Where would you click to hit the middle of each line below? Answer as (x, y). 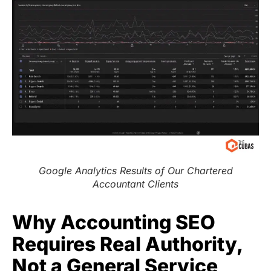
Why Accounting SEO (114, 222)
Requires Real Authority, (127, 244)
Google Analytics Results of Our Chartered (135, 170)
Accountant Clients (135, 184)
